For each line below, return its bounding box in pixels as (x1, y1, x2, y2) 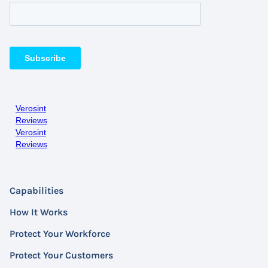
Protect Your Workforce (10, 228, 110, 240)
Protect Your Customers (10, 249, 113, 261)
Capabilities (10, 185, 63, 197)
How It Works (10, 206, 68, 218)
